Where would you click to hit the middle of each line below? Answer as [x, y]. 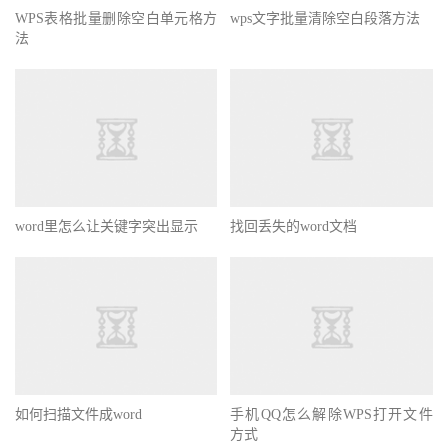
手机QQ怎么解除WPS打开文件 [331, 414]
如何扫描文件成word [78, 414]
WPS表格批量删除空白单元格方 [116, 18]
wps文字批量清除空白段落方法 [325, 18]
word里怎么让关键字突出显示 [106, 226]
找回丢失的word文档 [294, 226]
